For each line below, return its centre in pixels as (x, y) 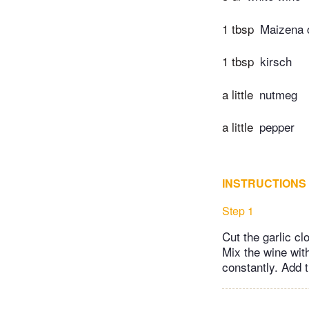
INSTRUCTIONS (264, 183)
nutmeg (278, 94)
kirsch (276, 61)
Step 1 (238, 211)
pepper (277, 127)
